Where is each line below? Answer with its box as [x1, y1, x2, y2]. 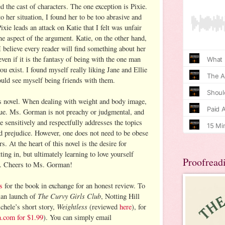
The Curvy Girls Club [38, 190, 101, 201]
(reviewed [87, 201, 120, 211]
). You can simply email [43, 212, 111, 222]
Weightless [57, 201, 87, 211]
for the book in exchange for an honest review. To [3, 180, 145, 190]
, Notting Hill [101, 191, 140, 201]
